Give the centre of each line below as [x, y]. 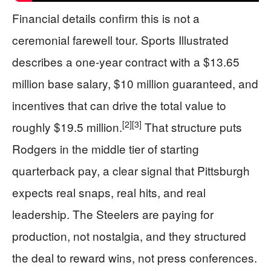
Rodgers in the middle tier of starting [106, 149]
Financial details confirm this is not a [106, 18]
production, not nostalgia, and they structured [129, 236]
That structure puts [192, 127]
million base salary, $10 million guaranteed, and [135, 83]
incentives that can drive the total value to [119, 105]
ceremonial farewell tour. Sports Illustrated [120, 40]
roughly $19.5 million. [67, 127]
